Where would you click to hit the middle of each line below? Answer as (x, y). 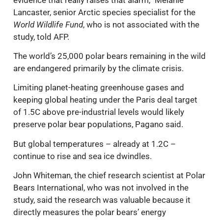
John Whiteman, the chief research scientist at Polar (109, 176)
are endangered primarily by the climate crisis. (98, 68)
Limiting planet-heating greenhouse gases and (99, 88)
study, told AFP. (41, 37)
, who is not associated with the (141, 24)
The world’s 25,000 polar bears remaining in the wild (110, 56)
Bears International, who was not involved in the (101, 188)
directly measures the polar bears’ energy (90, 212)
